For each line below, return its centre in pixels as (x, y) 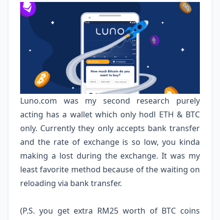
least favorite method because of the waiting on (110, 170)
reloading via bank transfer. (72, 183)
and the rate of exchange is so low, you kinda (110, 142)
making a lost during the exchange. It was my (110, 156)
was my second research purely (128, 101)
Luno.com (39, 101)
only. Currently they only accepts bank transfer (110, 128)
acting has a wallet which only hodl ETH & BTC (110, 115)
